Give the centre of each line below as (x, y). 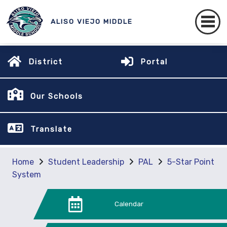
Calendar (129, 203)
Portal (154, 62)
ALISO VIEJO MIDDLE (91, 21)
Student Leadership (86, 162)
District (46, 62)
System (27, 175)
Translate (51, 129)
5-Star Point (191, 162)
